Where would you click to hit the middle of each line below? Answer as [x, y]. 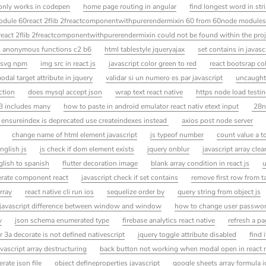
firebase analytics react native [169, 220]
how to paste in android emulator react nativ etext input [151, 106]
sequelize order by [136, 191]
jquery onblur [169, 149]
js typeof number [177, 134]
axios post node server [217, 120]
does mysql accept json [65, 92]
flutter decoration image [100, 163]
